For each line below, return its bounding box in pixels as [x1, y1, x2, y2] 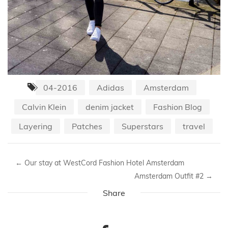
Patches [72, 121, 102, 131]
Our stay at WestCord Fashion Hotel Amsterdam [22, 158, 184, 167]
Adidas [97, 82, 124, 93]
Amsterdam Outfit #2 [134, 171, 206, 181]
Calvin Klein [22, 101, 66, 112]
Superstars [122, 121, 163, 131]
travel [183, 121, 205, 131]
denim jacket [85, 101, 134, 112]
